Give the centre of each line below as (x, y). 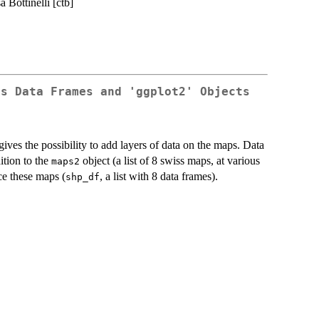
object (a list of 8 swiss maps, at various (170, 160)
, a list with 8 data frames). (159, 176)
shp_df (83, 177)
